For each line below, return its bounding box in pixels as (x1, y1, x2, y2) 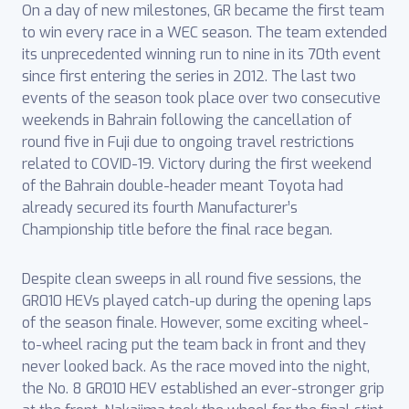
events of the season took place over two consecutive (22, 89, 381, 109)
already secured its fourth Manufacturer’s (22, 198, 298, 218)
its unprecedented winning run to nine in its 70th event (22, 45, 381, 65)
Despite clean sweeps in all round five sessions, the (22, 269, 362, 289)
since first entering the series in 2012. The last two (22, 67, 356, 87)
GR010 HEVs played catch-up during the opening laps (22, 291, 372, 311)
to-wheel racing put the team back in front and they (22, 335, 366, 355)
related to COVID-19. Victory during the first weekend (22, 154, 372, 174)
